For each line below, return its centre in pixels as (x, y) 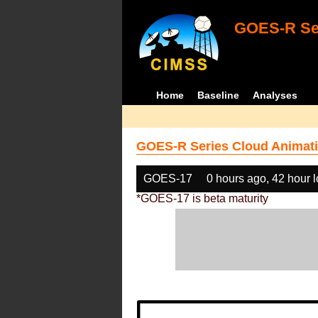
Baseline (219, 95)
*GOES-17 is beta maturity (202, 198)
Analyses (275, 95)
